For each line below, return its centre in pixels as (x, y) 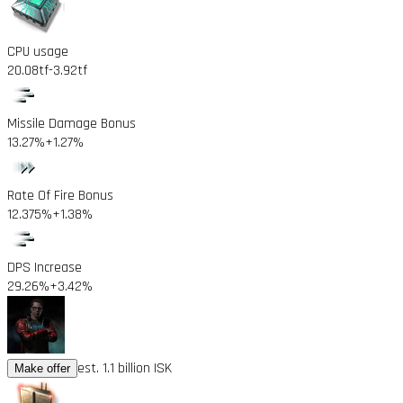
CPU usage (38, 51)
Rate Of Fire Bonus (60, 195)
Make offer (42, 368)
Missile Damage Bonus (72, 123)
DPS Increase (45, 267)
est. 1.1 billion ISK (125, 368)
